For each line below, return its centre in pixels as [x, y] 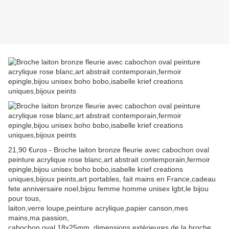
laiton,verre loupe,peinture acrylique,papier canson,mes [98, 208]
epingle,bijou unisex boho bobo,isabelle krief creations [96, 169]
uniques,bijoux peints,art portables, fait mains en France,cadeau [112, 179]
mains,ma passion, [39, 218]
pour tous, [25, 199]
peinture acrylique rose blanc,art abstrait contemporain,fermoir [109, 160]
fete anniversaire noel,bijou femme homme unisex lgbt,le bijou [108, 189]
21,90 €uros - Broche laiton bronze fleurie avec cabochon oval [109, 150]
